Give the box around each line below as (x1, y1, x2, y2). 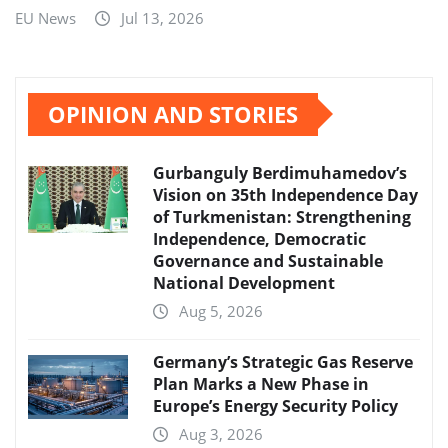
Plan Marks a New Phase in (153, 372, 369, 395)
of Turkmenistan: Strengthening (153, 205, 411, 228)
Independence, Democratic (153, 227, 366, 250)
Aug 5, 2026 (179, 300, 263, 321)
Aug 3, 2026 (179, 423, 263, 444)
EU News (15, 7, 76, 28)
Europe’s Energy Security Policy (153, 394, 398, 417)
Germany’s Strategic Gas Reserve (153, 350, 413, 373)
